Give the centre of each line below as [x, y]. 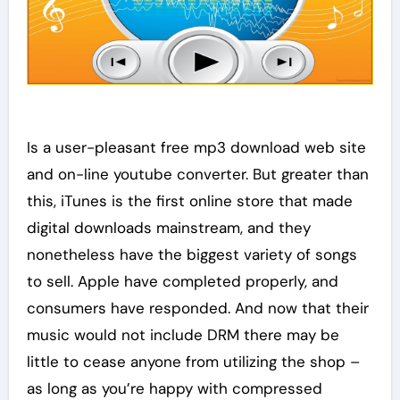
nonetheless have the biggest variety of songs [192, 255]
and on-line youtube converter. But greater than [197, 175]
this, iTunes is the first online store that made [189, 201]
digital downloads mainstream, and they [168, 228]
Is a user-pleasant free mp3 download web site [196, 148]
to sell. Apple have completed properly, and [182, 282]
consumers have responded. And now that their [197, 308]
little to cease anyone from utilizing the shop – [193, 362]
